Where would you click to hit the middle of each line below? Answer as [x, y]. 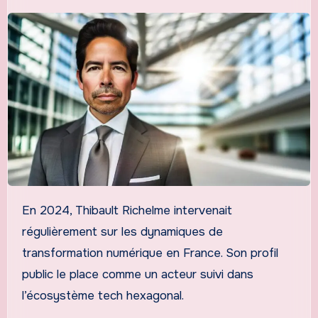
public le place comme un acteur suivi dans [137, 274]
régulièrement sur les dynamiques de [122, 231]
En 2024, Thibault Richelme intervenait [26, 210]
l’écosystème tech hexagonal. [103, 295]
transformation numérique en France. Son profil [150, 253]
